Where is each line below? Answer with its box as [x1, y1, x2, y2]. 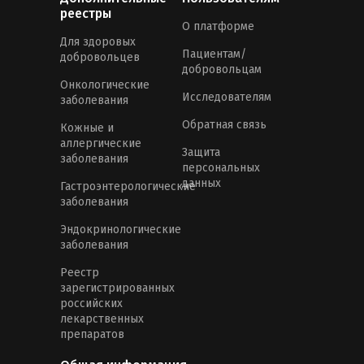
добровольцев [60, 50, 140, 65]
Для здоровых [60, 35, 136, 50]
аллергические [60, 136, 141, 151]
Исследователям [182, 90, 271, 105]
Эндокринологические [60, 223, 181, 237]
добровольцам [182, 63, 262, 77]
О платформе [182, 19, 254, 34]
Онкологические [60, 78, 149, 93]
